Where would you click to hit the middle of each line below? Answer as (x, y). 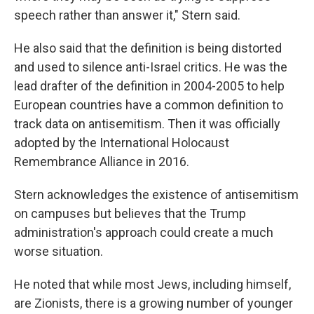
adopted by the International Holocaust (122, 143)
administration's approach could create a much (144, 232)
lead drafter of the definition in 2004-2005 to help (149, 86)
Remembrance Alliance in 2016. (102, 162)
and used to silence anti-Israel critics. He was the (151, 67)
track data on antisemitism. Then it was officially (147, 124)
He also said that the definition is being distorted (148, 48)
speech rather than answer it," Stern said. (127, 15)
